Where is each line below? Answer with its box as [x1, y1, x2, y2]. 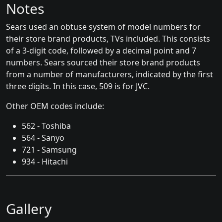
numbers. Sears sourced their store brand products [6, 57, 200, 68]
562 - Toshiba [22, 120, 71, 132]
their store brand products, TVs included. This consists [6, 33, 210, 45]
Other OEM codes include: [6, 101, 104, 112]
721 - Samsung [22, 144, 77, 156]
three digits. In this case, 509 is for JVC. [6, 81, 150, 92]
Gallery [6, 199, 52, 219]
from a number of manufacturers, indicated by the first [6, 69, 213, 80]
